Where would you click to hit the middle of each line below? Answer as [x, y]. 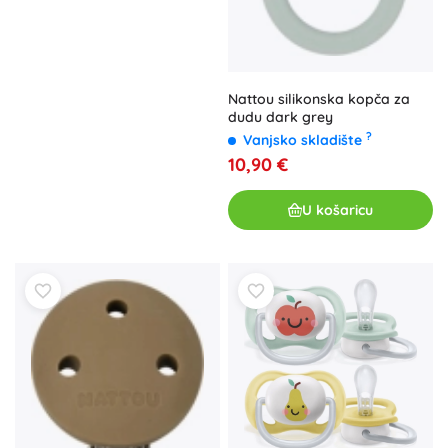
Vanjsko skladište [304, 140]
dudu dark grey [280, 117]
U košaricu [337, 209]
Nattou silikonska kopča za [319, 99]
